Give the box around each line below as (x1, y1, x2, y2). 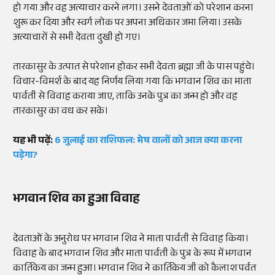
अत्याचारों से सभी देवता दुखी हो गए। (13, 30, 141, 47)
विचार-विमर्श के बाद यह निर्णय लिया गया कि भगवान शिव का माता (13, 74, 252, 91)
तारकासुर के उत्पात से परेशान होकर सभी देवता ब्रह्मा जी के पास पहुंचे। (13, 60, 255, 77)
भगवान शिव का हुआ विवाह (13, 190, 140, 211)
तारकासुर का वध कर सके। (13, 104, 108, 121)
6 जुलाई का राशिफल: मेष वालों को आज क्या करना (55, 133, 242, 150)
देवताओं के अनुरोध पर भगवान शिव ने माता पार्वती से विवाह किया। (13, 231, 249, 249)
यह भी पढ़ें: (13, 133, 55, 150)
